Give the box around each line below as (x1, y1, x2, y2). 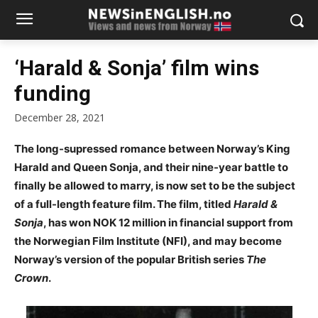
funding (14, 81, 91, 106)
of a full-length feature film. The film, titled (14, 197, 234, 212)
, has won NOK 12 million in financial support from (43, 216, 293, 230)
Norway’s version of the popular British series (14, 253, 246, 267)
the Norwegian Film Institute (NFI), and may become (14, 234, 282, 248)
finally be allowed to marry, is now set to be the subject (14, 179, 295, 193)
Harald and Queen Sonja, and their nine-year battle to (14, 160, 288, 175)
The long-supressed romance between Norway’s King (14, 142, 290, 156)
